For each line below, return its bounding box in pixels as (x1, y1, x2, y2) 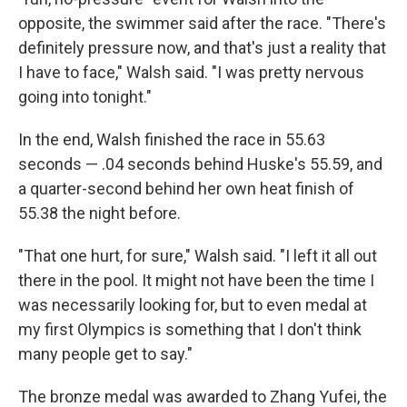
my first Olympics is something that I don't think (18, 320, 362, 339)
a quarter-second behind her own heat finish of (18, 179, 354, 198)
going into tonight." (18, 87, 152, 106)
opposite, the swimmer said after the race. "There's (18, 14, 386, 33)
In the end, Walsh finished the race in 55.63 (18, 130, 325, 149)
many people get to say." (18, 344, 193, 363)
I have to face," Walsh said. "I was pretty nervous (18, 63, 364, 82)
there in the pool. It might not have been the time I (18, 271, 374, 290)
